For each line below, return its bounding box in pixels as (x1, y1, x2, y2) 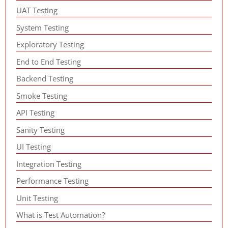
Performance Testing (16, 176, 89, 186)
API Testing (16, 107, 55, 118)
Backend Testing (16, 73, 74, 83)
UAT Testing (16, 5, 58, 15)
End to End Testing (16, 56, 81, 67)
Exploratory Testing (16, 39, 84, 49)
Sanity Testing (16, 124, 65, 135)
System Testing (16, 22, 69, 33)
